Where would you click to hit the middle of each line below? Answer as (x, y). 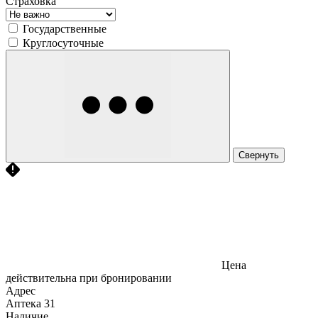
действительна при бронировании (89, 278)
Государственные (65, 28)
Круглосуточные (63, 43)
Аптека (23, 303)
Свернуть (259, 155)
